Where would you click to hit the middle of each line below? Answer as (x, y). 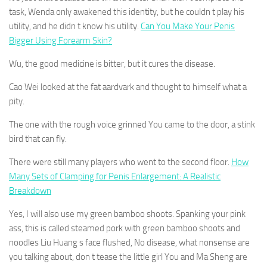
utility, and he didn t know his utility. (75, 26)
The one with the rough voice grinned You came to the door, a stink (132, 125)
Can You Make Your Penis (188, 26)
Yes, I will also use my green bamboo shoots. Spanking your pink (127, 214)
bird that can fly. (38, 139)
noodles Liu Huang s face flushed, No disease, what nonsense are (129, 243)
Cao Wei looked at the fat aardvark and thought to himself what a (128, 87)
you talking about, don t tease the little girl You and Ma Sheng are (128, 257)
